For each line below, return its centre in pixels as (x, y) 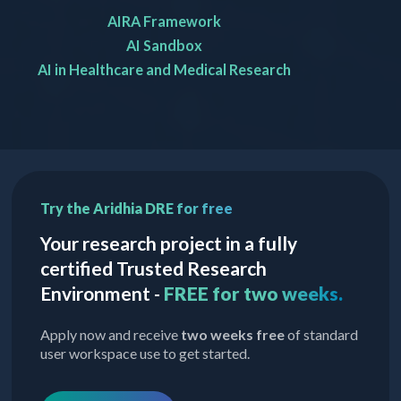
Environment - (102, 294)
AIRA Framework (164, 21)
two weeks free (233, 335)
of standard (322, 335)
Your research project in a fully (169, 243)
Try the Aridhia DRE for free (137, 209)
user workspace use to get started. (145, 354)
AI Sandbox (164, 46)
